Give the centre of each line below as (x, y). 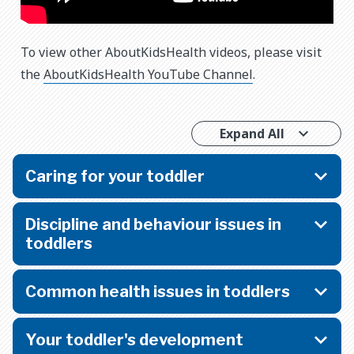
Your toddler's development (134, 339)
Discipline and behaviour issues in (153, 224)
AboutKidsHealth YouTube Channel (148, 74)
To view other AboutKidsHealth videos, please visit (171, 52)
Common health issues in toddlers (158, 291)
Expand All (252, 133)
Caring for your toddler (115, 176)
